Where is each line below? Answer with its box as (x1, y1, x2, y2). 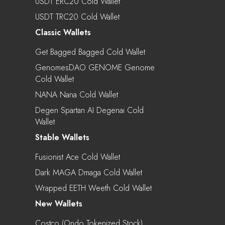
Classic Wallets (35, 26, 91, 38)
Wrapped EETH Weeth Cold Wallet (35, 182, 152, 194)
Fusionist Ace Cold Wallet (35, 151, 120, 163)
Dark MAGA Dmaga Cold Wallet (35, 166, 142, 178)
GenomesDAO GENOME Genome (35, 61, 155, 73)
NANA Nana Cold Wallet (35, 88, 118, 100)
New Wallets (35, 197, 82, 209)
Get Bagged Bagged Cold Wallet (35, 46, 145, 58)
